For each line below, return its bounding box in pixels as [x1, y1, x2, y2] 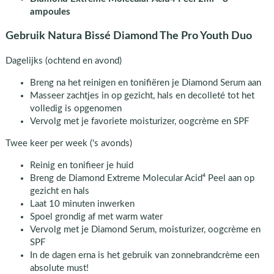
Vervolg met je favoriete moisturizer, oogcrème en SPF [29, 116, 249, 126]
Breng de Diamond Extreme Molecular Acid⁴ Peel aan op [29, 173, 254, 183]
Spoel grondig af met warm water [29, 212, 163, 221]
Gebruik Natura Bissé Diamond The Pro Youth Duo [5, 31, 252, 42]
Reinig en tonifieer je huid [29, 160, 133, 170]
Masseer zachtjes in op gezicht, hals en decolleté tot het [29, 91, 254, 100]
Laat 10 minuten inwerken [29, 199, 135, 209]
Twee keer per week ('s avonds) [5, 138, 132, 148]
